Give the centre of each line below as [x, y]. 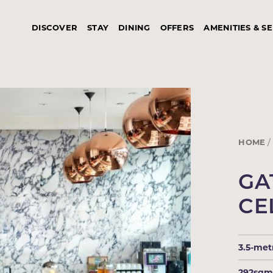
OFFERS [177, 27]
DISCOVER [55, 27]
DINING [134, 27]
